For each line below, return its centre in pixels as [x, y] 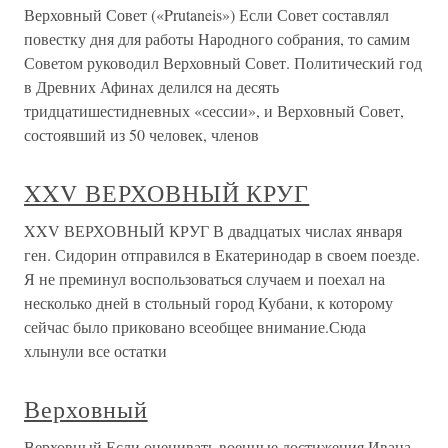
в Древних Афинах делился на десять [151, 86]
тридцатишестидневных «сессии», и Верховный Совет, [214, 110]
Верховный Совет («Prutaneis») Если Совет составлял [206, 14]
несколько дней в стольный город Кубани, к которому [208, 302]
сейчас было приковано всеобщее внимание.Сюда [195, 326]
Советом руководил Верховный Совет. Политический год [223, 62]
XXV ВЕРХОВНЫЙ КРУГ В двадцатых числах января [213, 230]
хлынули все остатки [95, 350]
